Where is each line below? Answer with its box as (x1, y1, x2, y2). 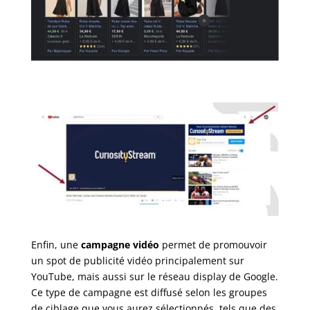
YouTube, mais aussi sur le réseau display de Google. (30, 270, 278, 284)
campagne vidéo (77, 238, 159, 252)
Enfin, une (30, 238, 78, 252)
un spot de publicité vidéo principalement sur (30, 254, 244, 268)
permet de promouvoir (158, 238, 267, 252)
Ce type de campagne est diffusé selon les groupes (30, 286, 267, 300)
